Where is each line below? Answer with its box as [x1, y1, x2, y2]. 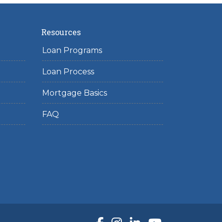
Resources [41, 27, 81, 37]
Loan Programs [42, 46, 102, 55]
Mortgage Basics [42, 88, 107, 98]
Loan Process [42, 67, 94, 76]
